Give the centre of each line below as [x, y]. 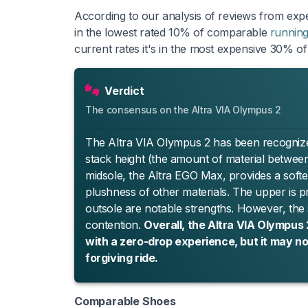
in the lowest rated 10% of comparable [172, 32]
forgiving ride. [122, 257]
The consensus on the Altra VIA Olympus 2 [183, 109]
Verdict [124, 90]
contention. [115, 224]
